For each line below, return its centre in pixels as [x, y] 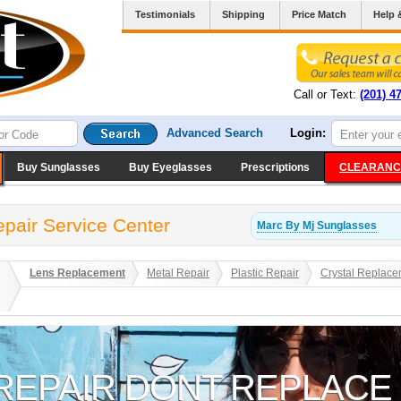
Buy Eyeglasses [171, 167]
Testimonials [165, 14]
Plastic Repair [265, 273]
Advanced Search [215, 133]
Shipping [243, 14]
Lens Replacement [77, 273]
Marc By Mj [286, 226]
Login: [308, 133]
